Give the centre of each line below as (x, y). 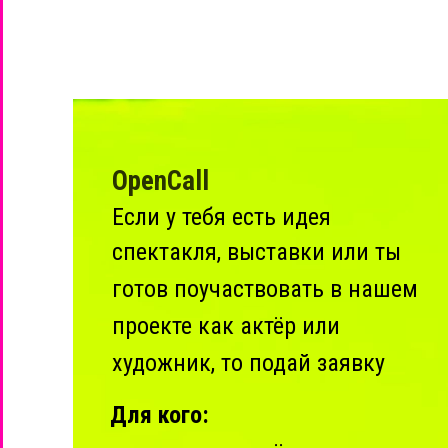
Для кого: (159, 415)
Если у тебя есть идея (221, 217)
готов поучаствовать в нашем (265, 289)
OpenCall (160, 181)
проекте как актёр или (226, 326)
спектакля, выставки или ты (256, 252)
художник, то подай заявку (248, 363)
